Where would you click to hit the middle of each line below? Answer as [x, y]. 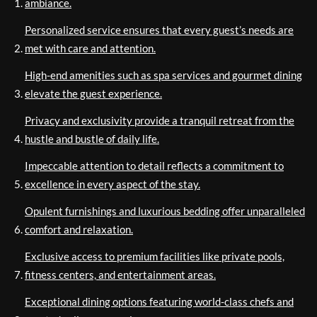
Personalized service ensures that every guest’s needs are [159, 30]
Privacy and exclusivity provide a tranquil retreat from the [160, 120]
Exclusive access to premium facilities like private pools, [155, 256]
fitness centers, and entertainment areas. [120, 275]
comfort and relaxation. [79, 229]
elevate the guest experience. [93, 93]
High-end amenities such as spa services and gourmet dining [163, 75]
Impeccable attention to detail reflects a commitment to [154, 166]
